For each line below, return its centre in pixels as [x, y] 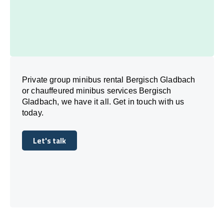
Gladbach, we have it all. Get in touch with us [103, 101]
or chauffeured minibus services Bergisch [97, 90]
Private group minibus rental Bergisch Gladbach [109, 79]
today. [33, 112]
